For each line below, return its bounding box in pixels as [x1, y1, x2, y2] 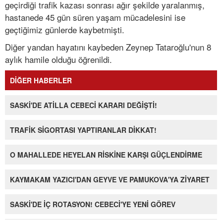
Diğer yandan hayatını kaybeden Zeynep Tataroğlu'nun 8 [5, 41, 211, 54]
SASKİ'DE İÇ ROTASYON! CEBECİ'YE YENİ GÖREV [10, 199, 175, 210]
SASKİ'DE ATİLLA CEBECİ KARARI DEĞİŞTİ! [10, 100, 157, 111]
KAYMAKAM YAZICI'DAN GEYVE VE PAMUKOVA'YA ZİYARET [10, 174, 210, 185]
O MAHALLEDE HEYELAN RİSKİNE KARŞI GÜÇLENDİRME [10, 150, 202, 160]
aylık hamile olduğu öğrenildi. [5, 53, 112, 66]
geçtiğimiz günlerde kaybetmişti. [5, 23, 124, 36]
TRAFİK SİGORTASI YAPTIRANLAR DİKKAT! [10, 125, 157, 135]
